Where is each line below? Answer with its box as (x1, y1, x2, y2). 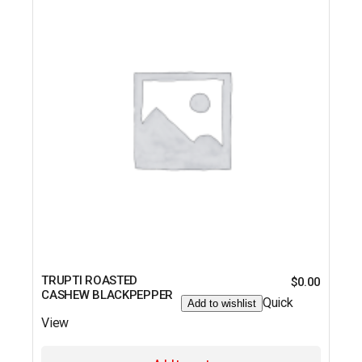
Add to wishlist (187, 297, 256, 310)
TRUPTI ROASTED (41, 273, 138, 288)
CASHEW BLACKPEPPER (41, 288, 173, 303)
